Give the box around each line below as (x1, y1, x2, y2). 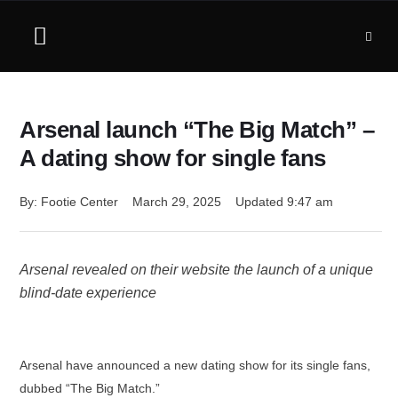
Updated (235, 195, 287, 209)
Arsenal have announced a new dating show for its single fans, (20, 358, 370, 372)
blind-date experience (20, 285, 156, 300)
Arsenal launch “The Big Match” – (20, 116, 374, 143)
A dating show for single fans (20, 145, 326, 171)
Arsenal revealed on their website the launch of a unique (20, 262, 373, 277)
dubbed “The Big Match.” (20, 381, 160, 395)
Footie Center (41, 195, 118, 209)
